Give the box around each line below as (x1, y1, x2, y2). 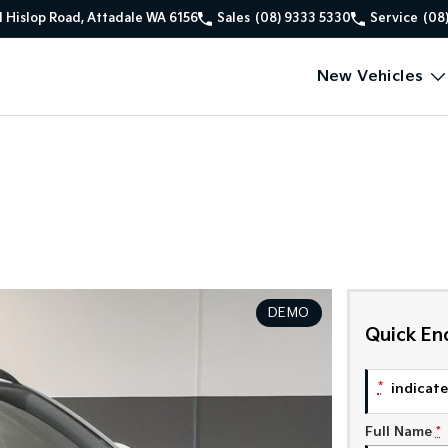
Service (370, 10, 418, 26)
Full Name (364, 424, 432, 440)
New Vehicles (316, 67, 424, 86)
